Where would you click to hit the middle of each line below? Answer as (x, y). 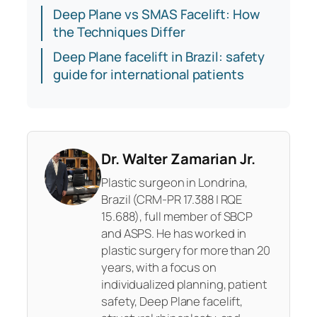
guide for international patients (149, 74)
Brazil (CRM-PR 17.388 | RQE (172, 199)
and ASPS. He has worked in (174, 233)
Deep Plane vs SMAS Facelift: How (156, 14)
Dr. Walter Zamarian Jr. (178, 158)
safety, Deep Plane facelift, (172, 301)
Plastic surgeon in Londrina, (175, 182)
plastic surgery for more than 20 (186, 250)
